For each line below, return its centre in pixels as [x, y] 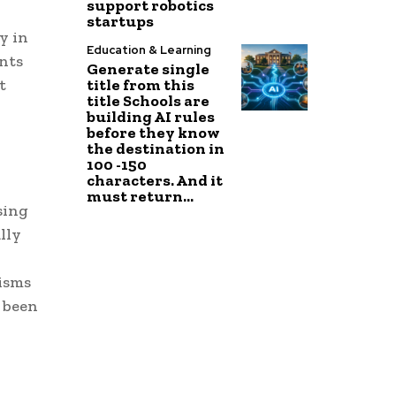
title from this [141, 85]
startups [121, 21]
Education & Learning [149, 50]
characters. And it [155, 180]
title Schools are [148, 101]
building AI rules [151, 117]
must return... [141, 196]
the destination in [156, 148]
